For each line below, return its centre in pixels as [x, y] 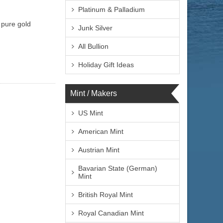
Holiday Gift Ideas [106, 65]
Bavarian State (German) [118, 168]
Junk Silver [95, 28]
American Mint [101, 131]
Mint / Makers [94, 93]
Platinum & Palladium [111, 9]
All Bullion [93, 46]
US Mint [91, 113]
